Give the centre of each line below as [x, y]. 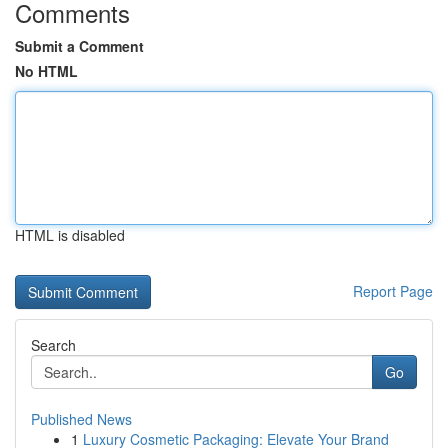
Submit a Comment [79, 46]
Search [53, 345]
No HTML [46, 71]
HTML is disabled [70, 235]
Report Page [393, 291]
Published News [81, 419]
